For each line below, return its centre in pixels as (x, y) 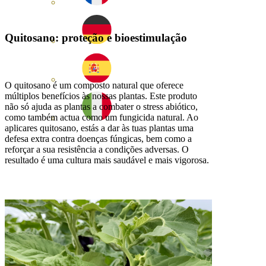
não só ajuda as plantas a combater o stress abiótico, (101, 107)
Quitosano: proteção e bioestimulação (96, 38)
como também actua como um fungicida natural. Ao (102, 118)
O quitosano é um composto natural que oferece (94, 85)
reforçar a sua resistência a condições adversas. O (97, 150)
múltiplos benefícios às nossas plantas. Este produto (101, 96)
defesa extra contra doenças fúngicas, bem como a (98, 139)
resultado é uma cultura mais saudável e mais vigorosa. (107, 160)
